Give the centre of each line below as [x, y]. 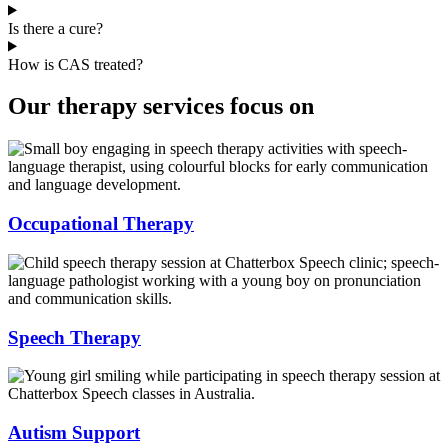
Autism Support [74, 432]
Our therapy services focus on [161, 106]
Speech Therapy [74, 337]
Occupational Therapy [101, 224]
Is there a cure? [55, 28]
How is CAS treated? [75, 64]
